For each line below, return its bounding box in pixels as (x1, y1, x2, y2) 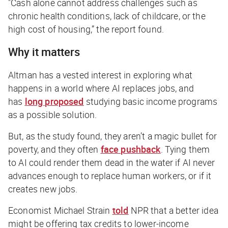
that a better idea (151, 204, 218, 217)
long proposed (24, 95, 84, 108)
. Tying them (160, 143, 210, 156)
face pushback (100, 143, 161, 156)
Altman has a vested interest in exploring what (8, 69, 192, 81)
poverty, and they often (8, 143, 99, 156)
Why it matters (8, 44, 80, 60)
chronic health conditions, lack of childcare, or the (8, 10, 206, 22)
